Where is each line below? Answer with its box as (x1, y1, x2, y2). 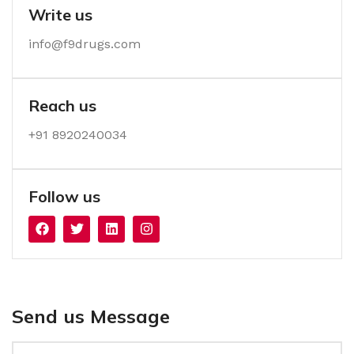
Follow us (28, 186, 100, 206)
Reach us (28, 95, 96, 115)
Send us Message (12, 303, 170, 328)
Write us (28, 4, 92, 24)
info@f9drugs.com (28, 36, 141, 51)
